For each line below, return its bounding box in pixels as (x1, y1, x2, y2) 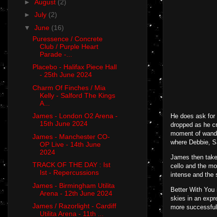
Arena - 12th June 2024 (39, 189, 112, 197)
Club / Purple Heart (39, 42, 98, 50)
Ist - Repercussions (39, 169, 99, 177)
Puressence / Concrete (32, 34, 103, 43)
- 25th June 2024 (39, 71, 92, 79)
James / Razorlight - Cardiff (32, 202, 116, 210)
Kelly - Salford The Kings (39, 91, 115, 99)
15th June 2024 (39, 120, 88, 128)
